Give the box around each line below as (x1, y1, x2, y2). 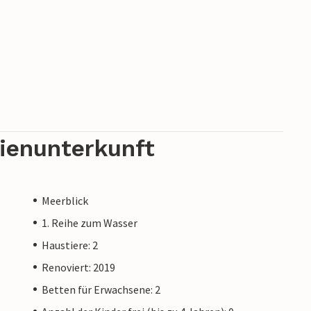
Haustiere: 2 (42, 237, 98, 252)
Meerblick (42, 193, 88, 208)
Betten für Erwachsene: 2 (42, 282, 160, 296)
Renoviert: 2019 (42, 260, 115, 274)
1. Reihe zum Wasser (42, 215, 137, 230)
